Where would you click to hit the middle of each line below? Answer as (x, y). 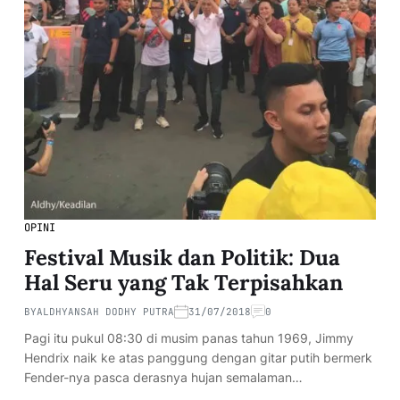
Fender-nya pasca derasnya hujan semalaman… (163, 377)
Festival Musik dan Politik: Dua (182, 257)
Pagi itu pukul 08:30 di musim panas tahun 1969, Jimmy (189, 337)
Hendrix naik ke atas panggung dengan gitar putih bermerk (198, 357)
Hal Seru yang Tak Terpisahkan (183, 282)
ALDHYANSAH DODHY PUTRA (105, 311)
